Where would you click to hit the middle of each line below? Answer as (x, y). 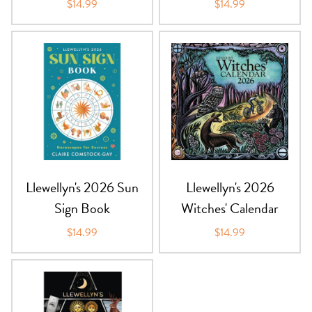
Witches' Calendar (230, 208)
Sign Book (82, 208)
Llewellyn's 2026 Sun (82, 187)
